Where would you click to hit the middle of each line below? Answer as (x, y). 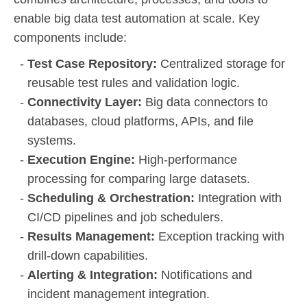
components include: (70, 37)
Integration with (240, 198)
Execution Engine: (83, 159)
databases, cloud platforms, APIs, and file (140, 121)
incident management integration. (119, 294)
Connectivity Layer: (86, 102)
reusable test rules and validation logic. (134, 83)
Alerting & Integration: (94, 274)
